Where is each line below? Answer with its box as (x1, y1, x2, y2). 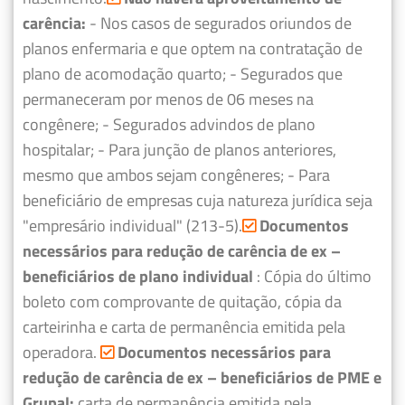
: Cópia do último (253, 264, 372, 289)
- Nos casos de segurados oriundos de (89, 11, 352, 36)
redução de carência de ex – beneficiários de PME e (23, 365, 381, 391)
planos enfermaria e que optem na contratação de (23, 36, 363, 61)
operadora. (23, 340, 100, 365)
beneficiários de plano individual (23, 264, 253, 289)
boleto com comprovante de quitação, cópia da (23, 289, 342, 315)
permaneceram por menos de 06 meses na (23, 87, 314, 112)
